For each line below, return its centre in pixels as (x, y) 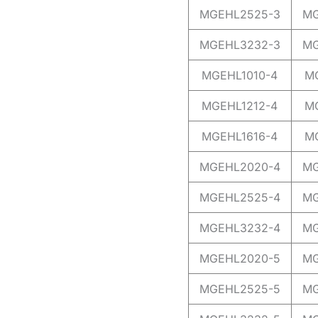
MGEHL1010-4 (240, 76)
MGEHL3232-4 (240, 228)
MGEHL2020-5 (240, 259)
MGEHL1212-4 (240, 106)
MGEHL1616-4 (240, 137)
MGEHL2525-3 (240, 15)
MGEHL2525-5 (240, 289)
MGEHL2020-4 (240, 167)
